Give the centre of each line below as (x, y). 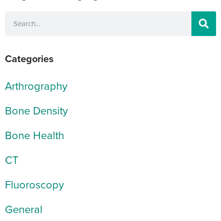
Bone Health (35, 135)
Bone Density (37, 110)
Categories (29, 58)
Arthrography (36, 85)
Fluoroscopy (35, 184)
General (24, 209)
